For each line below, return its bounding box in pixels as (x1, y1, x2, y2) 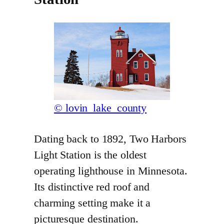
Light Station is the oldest (34, 148, 147, 161)
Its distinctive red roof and (34, 180, 150, 193)
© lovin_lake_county (54, 101, 147, 114)
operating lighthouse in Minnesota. (34, 164, 187, 177)
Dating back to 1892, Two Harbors (34, 132, 186, 145)
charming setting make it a (34, 196, 151, 209)
